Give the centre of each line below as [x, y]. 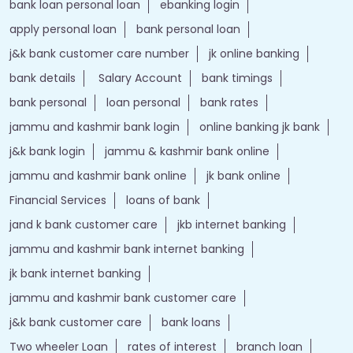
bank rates [229, 262]
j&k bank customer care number [99, 213]
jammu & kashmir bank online [187, 311]
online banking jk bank [260, 286]
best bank [37, 140]
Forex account [49, 91]
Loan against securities [172, 91]
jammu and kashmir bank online [98, 335]
